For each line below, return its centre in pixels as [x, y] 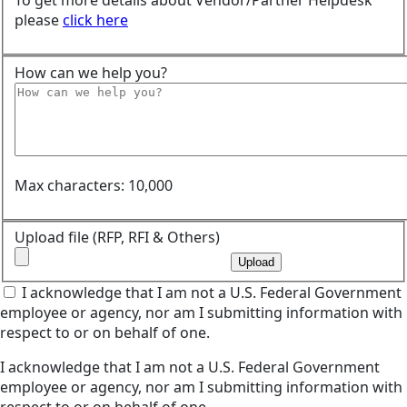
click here [95, 20]
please [39, 20]
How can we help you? [91, 72]
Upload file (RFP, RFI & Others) [117, 238]
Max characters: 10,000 [94, 185]
